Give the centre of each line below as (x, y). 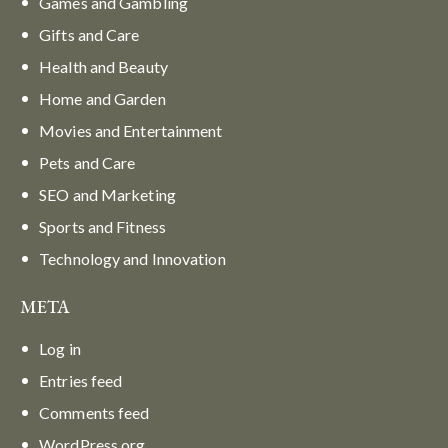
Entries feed (81, 380)
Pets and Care (87, 162)
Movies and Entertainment (131, 130)
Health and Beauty (103, 66)
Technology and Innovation (132, 258)
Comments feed (94, 412)
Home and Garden (102, 98)
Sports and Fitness (102, 226)
